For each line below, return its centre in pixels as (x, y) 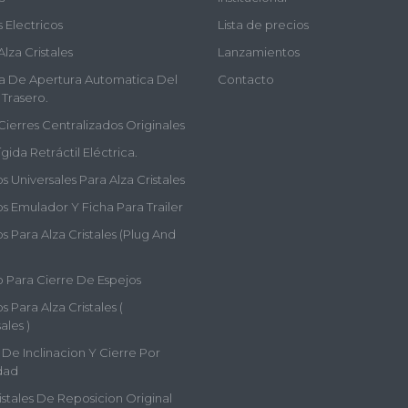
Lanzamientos (259, 52)
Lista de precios (263, 25)
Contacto (246, 79)
